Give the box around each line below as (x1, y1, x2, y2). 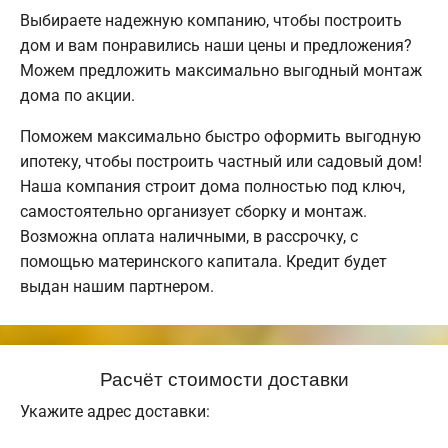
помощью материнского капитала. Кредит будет (20, 252, 387, 272)
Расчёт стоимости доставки (99, 364, 349, 392)
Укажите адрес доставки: (20, 402, 210, 422)
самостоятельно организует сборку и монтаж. (20, 202, 367, 222)
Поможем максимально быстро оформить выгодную (20, 127, 421, 147)
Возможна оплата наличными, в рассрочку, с (20, 227, 358, 247)
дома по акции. (20, 86, 135, 106)
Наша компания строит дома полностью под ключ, (20, 177, 405, 197)
